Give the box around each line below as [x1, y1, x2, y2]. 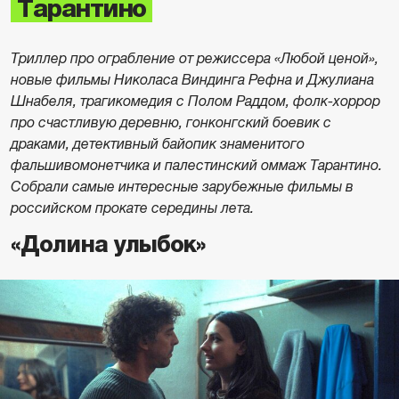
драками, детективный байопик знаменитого [11, 136, 305, 151]
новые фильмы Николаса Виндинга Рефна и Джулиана [11, 72, 374, 87]
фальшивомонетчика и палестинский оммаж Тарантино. [11, 158, 382, 173]
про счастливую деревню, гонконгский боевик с [11, 115, 331, 130]
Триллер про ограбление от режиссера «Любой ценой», [11, 51, 379, 66]
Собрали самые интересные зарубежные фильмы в [11, 179, 354, 194]
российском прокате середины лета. [11, 200, 254, 216]
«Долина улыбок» [11, 232, 206, 257]
